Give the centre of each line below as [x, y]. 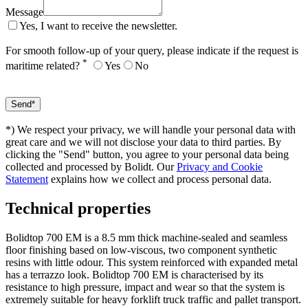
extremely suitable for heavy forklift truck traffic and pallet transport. [153, 299]
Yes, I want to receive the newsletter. [98, 25]
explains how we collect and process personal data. [160, 179]
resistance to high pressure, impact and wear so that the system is [145, 287]
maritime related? [44, 65]
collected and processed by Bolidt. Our [91, 166]
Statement [27, 179]
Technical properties [78, 208]
